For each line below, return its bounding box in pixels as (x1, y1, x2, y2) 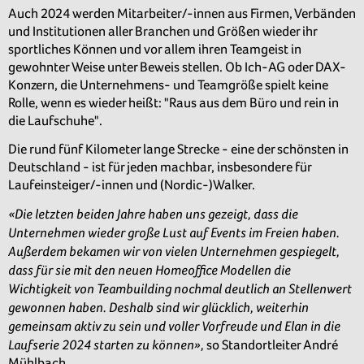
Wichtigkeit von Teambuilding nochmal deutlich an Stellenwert (8, 279, 352, 297)
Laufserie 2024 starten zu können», (8, 336, 204, 353)
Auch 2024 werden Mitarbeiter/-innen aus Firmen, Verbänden (8, 6, 356, 22)
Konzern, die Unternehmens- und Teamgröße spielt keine (8, 77, 328, 93)
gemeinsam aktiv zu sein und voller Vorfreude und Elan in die (8, 317, 340, 334)
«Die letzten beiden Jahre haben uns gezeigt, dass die (8, 205, 298, 222)
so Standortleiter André (204, 336, 338, 353)
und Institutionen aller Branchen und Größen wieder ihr (8, 24, 317, 40)
